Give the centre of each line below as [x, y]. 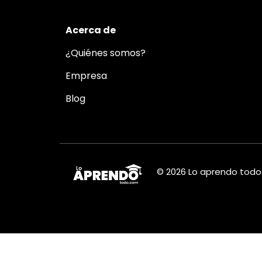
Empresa [86, 76]
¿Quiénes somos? [106, 53]
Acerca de [91, 30]
